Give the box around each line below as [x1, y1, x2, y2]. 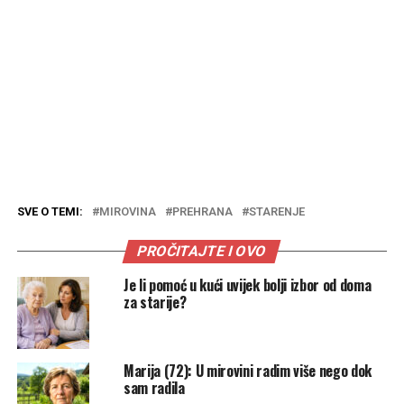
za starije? [123, 290, 187, 313]
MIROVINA [98, 204, 156, 218]
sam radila [123, 376, 185, 399]
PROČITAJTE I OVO [135, 242, 270, 260]
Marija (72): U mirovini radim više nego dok [123, 359, 372, 381]
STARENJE [248, 204, 305, 218]
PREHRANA [171, 204, 233, 218]
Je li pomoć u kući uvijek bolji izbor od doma [123, 273, 372, 296]
